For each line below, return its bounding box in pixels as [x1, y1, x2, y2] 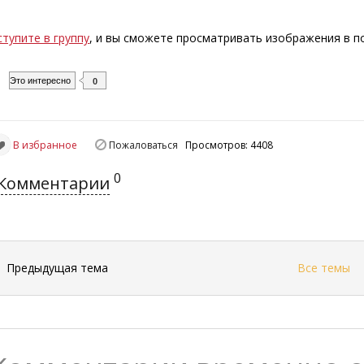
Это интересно [10, 76, 71, 86]
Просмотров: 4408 [185, 138, 279, 152]
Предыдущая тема [6, 259, 109, 275]
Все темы [297, 259, 350, 275]
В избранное [13, 137, 78, 152]
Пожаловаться [109, 138, 179, 152]
